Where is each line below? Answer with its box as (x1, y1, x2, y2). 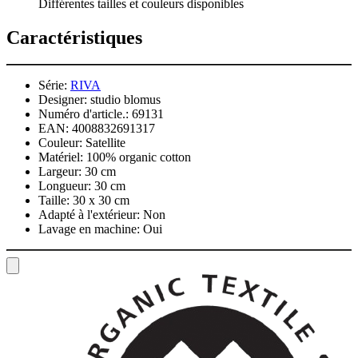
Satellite (86, 136, 125, 150)
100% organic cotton (86, 150, 191, 165)
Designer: (38, 93, 87, 107)
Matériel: (38, 150, 83, 165)
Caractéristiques (6, 26, 142, 48)
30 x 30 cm (73, 193, 129, 208)
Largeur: (38, 165, 82, 179)
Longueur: (38, 179, 91, 193)
